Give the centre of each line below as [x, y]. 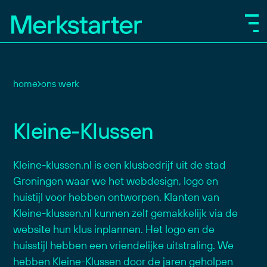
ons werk [60, 83]
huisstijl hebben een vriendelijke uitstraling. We [124, 245]
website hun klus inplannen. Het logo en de [114, 229]
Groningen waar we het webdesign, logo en [116, 181]
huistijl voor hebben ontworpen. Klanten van [117, 197]
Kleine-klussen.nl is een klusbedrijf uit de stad [120, 165]
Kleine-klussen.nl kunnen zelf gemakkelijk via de [126, 213]
